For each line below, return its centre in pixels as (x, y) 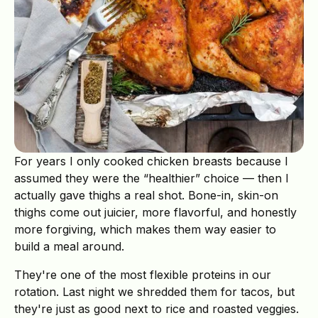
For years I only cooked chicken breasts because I (151, 161)
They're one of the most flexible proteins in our (143, 275)
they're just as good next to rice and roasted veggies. (157, 309)
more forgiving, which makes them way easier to (145, 230)
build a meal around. (69, 247)
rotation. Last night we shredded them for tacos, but (154, 292)
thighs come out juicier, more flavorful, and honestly (155, 213)
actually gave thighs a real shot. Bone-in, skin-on (146, 196)
